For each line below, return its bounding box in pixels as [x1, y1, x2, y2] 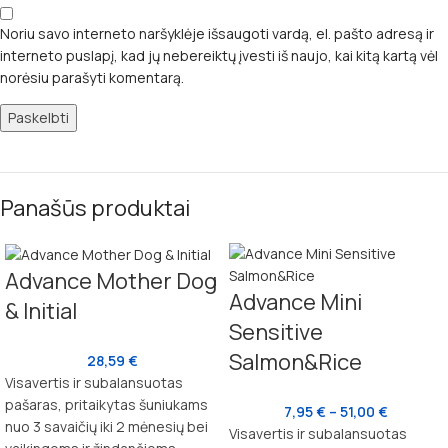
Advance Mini [229, 287, 362, 318]
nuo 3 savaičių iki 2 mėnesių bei [5, 417, 208, 437]
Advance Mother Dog [5, 266, 217, 297]
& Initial [5, 296, 77, 327]
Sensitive [229, 317, 323, 348]
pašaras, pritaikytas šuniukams [5, 395, 208, 415]
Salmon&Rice [229, 347, 362, 378]
